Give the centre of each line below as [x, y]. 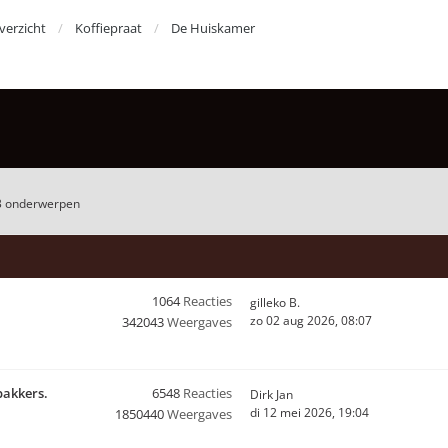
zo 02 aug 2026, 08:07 [311, 320]
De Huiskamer [213, 28]
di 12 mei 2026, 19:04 [309, 412]
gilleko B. [275, 302]
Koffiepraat [108, 28]
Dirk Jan [271, 394]
